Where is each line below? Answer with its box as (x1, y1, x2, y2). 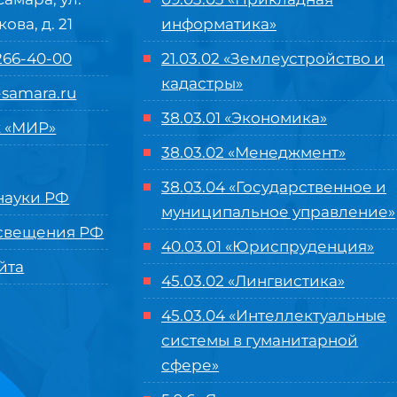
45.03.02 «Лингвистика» (161, 272, 346, 290)
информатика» (161, 15, 277, 33)
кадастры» (161, 74, 244, 92)
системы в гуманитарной (161, 331, 359, 349)
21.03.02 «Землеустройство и (161, 50, 385, 67)
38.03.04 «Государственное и (161, 178, 387, 196)
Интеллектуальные (236, 307, 387, 324)
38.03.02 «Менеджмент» (161, 144, 346, 161)
